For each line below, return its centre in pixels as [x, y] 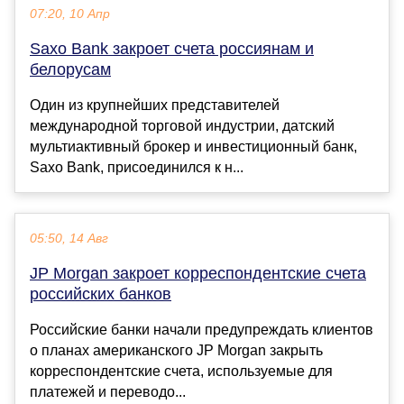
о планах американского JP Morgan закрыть [176, 350]
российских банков [101, 294]
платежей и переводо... [108, 391]
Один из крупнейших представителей [155, 105]
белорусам [70, 69]
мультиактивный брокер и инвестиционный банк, [193, 146]
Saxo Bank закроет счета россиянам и [172, 48]
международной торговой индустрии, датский [182, 125]
